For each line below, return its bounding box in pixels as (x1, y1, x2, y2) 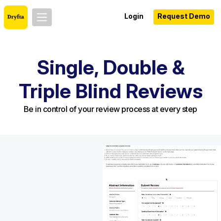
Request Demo (157, 12, 210, 20)
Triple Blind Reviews (18, 79, 203, 103)
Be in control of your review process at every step (23, 104, 197, 114)
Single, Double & (37, 55, 184, 79)
